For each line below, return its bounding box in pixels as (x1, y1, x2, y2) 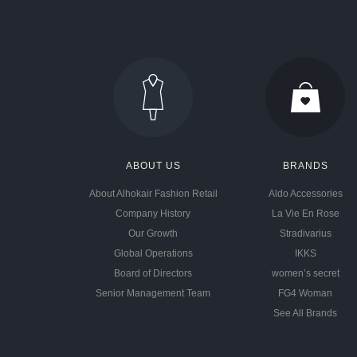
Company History (116, 208, 191, 219)
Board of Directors (114, 268, 193, 279)
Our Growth (128, 228, 178, 239)
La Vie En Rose (271, 208, 339, 219)
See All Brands (273, 308, 338, 319)
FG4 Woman (278, 288, 333, 299)
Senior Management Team (96, 288, 211, 299)
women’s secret (271, 268, 339, 279)
